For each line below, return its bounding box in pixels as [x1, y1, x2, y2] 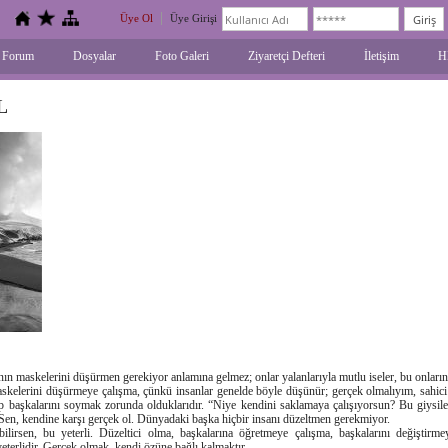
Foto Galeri [155, 49, 209, 63]
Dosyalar [73, 49, 116, 63]
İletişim [364, 49, 399, 63]
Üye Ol [120, 12, 153, 24]
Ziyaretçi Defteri [248, 49, 325, 63]
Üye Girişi [170, 12, 217, 24]
